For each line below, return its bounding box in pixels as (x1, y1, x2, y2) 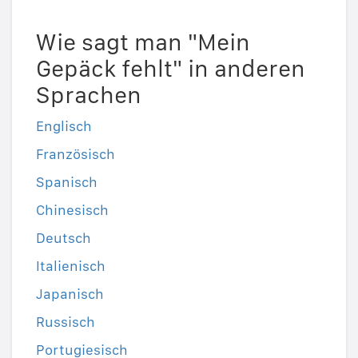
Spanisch (36, 173, 97, 191)
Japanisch (36, 285, 104, 303)
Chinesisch (36, 201, 109, 219)
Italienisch (36, 257, 105, 275)
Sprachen (36, 80, 141, 109)
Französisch (36, 145, 115, 163)
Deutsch (36, 229, 91, 247)
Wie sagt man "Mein (36, 27, 250, 57)
